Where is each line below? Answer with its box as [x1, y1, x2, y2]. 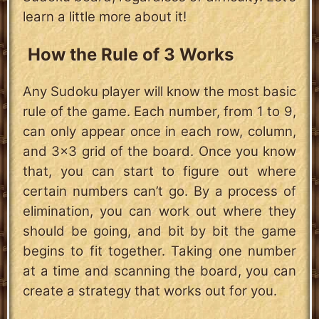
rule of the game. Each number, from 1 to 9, [23, 103, 296, 120]
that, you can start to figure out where [23, 163, 296, 180]
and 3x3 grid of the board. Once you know [23, 143, 296, 160]
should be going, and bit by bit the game [23, 223, 296, 240]
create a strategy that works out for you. [23, 283, 277, 300]
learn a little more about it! [23, 9, 187, 26]
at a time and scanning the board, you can [23, 263, 296, 280]
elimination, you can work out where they [23, 203, 296, 220]
